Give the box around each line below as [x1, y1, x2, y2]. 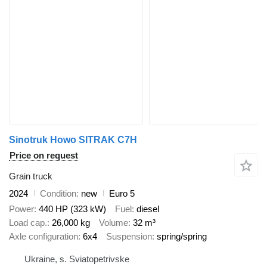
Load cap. [9, 218, 47, 228]
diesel [136, 204, 159, 215]
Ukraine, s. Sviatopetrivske [24, 253, 129, 264]
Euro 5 [109, 188, 135, 198]
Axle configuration [9, 231, 78, 242]
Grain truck [9, 170, 52, 181]
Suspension [106, 231, 152, 242]
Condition [40, 188, 76, 198]
